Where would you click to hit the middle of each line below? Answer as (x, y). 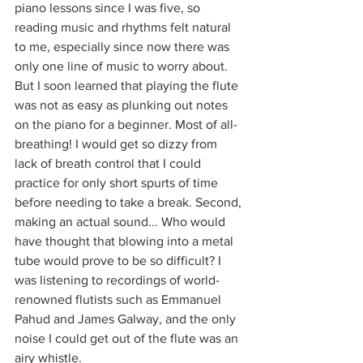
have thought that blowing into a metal (126, 241)
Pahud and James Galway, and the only (127, 318)
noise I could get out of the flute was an (128, 338)
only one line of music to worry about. (123, 66)
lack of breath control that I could (109, 163)
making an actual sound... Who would (122, 221)
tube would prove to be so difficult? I (120, 260)
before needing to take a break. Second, (130, 202)
